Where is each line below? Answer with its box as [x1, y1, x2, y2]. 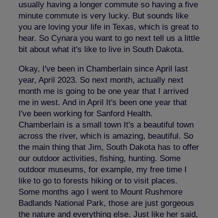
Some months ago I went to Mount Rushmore [18, 187, 182, 197]
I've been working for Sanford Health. [18, 109, 153, 118]
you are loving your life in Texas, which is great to [18, 22, 199, 32]
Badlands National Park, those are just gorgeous [18, 198, 194, 208]
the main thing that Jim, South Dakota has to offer [18, 142, 199, 152]
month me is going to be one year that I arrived [18, 86, 188, 96]
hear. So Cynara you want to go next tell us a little [18, 33, 200, 43]
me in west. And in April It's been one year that [18, 97, 187, 107]
